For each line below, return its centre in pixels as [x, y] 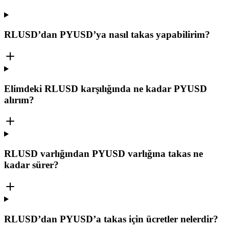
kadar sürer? [31, 165]
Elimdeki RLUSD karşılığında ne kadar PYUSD [106, 88]
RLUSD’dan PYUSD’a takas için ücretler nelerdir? [111, 219]
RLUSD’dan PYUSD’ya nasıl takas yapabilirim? [107, 35]
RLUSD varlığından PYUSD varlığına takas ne [104, 154]
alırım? [19, 100]
